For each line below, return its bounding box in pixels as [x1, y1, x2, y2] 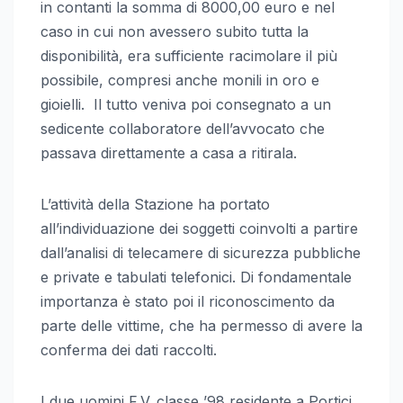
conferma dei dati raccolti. [40, 340, 217, 359]
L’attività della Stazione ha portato [40, 194, 270, 213]
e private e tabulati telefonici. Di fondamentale [40, 267, 352, 286]
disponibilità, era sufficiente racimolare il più [40, 46, 337, 65]
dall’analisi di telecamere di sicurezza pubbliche [40, 243, 361, 262]
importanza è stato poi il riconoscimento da [40, 291, 335, 310]
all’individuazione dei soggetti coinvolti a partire [40, 219, 358, 237]
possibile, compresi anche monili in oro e [40, 70, 319, 89]
